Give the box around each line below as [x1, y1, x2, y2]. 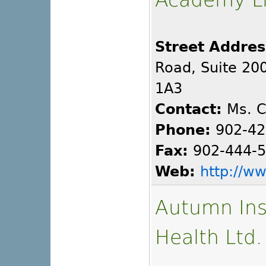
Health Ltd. [155, 226, 262, 249]
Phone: [155, 122, 211, 139]
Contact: [155, 101, 222, 118]
